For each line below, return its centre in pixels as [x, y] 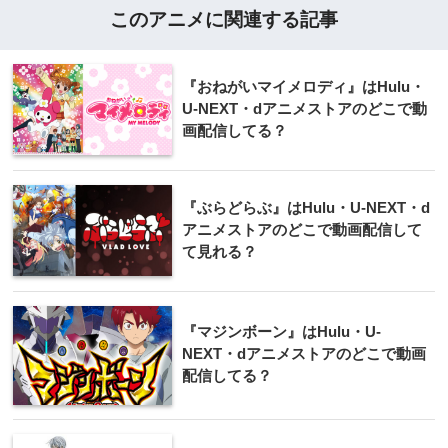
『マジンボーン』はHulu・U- [281, 331]
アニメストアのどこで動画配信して [302, 229]
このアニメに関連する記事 [224, 19]
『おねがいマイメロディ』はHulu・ [303, 86]
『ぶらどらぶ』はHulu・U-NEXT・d [306, 207]
